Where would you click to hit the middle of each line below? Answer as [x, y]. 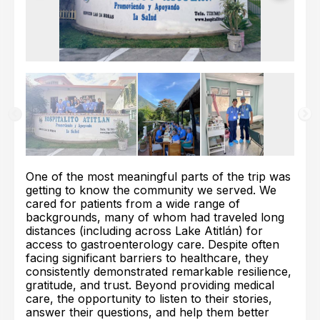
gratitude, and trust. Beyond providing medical [150, 285]
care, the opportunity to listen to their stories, [149, 299]
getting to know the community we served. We [151, 190]
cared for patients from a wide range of [133, 204]
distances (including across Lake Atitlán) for [144, 231]
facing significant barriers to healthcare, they [147, 258]
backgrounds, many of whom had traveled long [155, 217]
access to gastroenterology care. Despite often [152, 244]
